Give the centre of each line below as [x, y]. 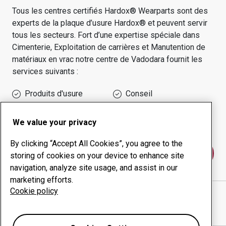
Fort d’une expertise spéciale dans [139, 35]
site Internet [176, 195]
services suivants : [45, 71]
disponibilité [44, 122]
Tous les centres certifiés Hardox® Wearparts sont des [110, 11]
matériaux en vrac [43, 59]
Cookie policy [34, 191]
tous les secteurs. [45, 35]
